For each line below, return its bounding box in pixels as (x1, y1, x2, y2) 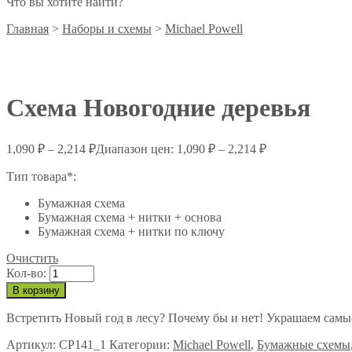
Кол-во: (6, 266, 46, 280)
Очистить (6, 251, 58, 265)
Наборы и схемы (62, 22, 152, 35)
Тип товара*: (6, 169, 76, 183)
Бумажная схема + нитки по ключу (38, 224, 225, 238)
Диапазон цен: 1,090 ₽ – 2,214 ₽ (96, 141, 266, 156)
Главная (6, 22, 49, 35)
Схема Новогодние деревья (6, 93, 310, 123)
